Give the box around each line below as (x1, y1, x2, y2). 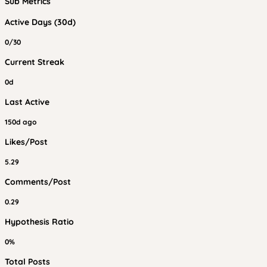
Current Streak (5, 57, 64, 67)
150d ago (5, 117, 36, 126)
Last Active (5, 97, 49, 107)
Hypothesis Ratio (5, 216, 74, 227)
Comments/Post (5, 176, 71, 187)
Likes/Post (5, 136, 48, 147)
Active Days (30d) (5, 17, 76, 27)
